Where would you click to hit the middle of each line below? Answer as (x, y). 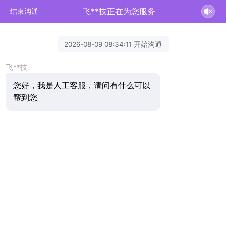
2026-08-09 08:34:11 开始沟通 (113, 44)
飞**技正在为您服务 (119, 11)
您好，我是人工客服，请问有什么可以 (81, 86)
